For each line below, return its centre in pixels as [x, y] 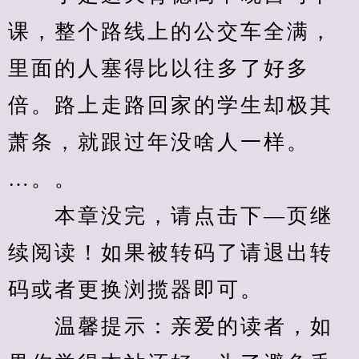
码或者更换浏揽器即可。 [136, 290]
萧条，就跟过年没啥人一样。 [159, 142]
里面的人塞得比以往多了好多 [159, 69]
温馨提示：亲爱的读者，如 [171, 327]
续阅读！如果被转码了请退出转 [171, 253]
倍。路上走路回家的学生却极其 [171, 105]
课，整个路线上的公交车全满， [171, 32]
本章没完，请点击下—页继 [171, 216]
